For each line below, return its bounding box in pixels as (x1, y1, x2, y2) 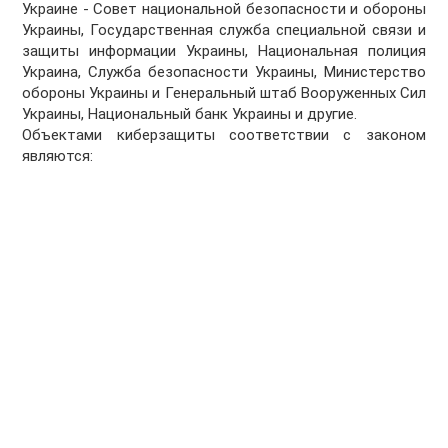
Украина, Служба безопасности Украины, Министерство (22, 63, 426, 82)
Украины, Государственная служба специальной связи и (22, 21, 426, 40)
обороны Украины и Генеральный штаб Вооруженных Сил (22, 84, 426, 103)
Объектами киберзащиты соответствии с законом (22, 126, 426, 145)
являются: (22, 147, 94, 166)
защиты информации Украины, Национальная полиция (22, 42, 426, 61)
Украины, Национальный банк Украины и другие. (22, 105, 358, 124)
